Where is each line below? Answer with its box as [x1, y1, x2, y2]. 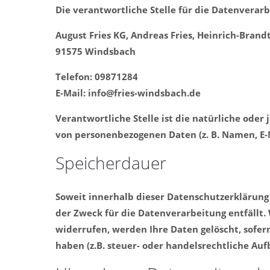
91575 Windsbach [55, 45, 136, 57]
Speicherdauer [55, 151, 166, 174]
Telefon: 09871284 [55, 71, 138, 83]
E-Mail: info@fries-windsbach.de [55, 87, 201, 99]
